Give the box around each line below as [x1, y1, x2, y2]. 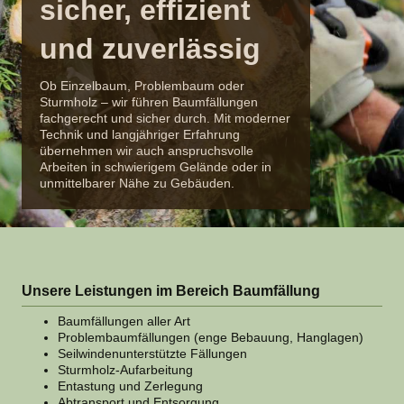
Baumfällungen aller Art [58, 314, 190, 329]
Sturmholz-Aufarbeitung [58, 363, 193, 378]
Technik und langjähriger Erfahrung [40, 127, 240, 142]
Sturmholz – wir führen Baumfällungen [40, 95, 258, 109]
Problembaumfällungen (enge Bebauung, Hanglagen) [58, 330, 363, 345]
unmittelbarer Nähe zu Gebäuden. [40, 176, 234, 190]
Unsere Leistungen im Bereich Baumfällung [22, 283, 320, 299]
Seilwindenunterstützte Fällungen [58, 346, 247, 362]
